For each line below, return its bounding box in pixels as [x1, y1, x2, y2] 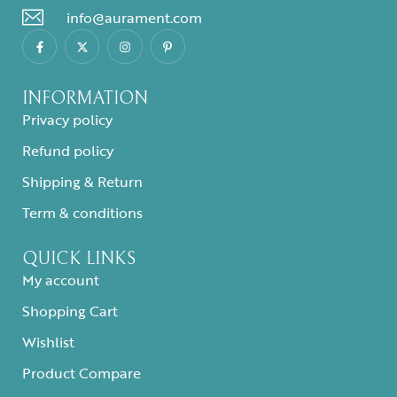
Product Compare [22, 362, 141, 385]
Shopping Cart [22, 300, 118, 323]
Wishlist [22, 331, 74, 354]
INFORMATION [22, 89, 148, 110]
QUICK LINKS [22, 249, 136, 270]
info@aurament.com [66, 7, 202, 29]
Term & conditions [22, 202, 143, 224]
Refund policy [22, 140, 113, 162]
